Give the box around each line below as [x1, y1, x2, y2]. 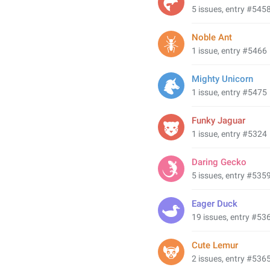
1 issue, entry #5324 [192, 129, 267, 139]
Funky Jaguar [192, 115, 245, 126]
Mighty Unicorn [192, 74, 253, 84]
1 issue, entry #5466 [192, 46, 267, 55]
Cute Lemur [192, 240, 238, 251]
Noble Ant [192, 32, 232, 43]
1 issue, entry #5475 [192, 87, 267, 97]
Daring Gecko [192, 157, 246, 168]
